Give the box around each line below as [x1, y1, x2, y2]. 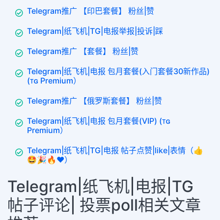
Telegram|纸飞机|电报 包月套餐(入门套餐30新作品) [27, 66, 210, 77]
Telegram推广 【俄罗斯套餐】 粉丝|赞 [27, 96, 162, 106]
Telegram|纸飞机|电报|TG [7, 177, 193, 196]
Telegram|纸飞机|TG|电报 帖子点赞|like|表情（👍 [27, 145, 203, 156]
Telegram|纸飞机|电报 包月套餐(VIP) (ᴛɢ [27, 116, 170, 126]
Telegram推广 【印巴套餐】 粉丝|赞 [27, 6, 154, 16]
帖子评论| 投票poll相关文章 [7, 195, 201, 215]
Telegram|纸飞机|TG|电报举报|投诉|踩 [27, 26, 163, 36]
